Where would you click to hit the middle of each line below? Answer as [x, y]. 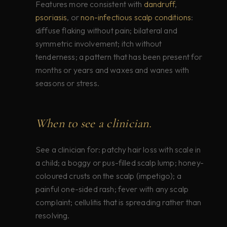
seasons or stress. [67, 83]
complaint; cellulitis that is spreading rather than [119, 202]
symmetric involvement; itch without [99, 44]
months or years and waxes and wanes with [112, 70]
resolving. [53, 216]
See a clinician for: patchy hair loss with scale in [118, 150]
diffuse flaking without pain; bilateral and [106, 31]
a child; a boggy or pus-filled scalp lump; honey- [120, 163]
